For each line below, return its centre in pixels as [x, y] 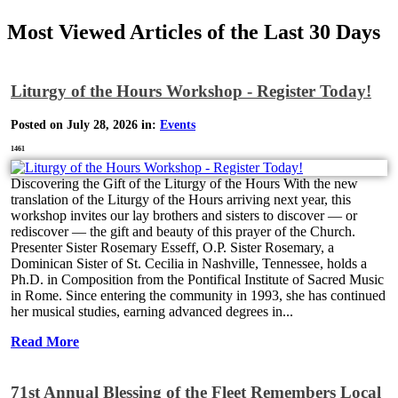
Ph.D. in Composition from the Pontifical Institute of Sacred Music [197, 279]
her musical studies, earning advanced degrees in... [152, 311]
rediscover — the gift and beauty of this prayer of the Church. [183, 231]
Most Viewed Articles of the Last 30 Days [194, 32]
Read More [45, 341]
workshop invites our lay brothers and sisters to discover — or [184, 215]
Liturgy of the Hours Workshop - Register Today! [191, 92]
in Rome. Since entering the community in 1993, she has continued [198, 295]
